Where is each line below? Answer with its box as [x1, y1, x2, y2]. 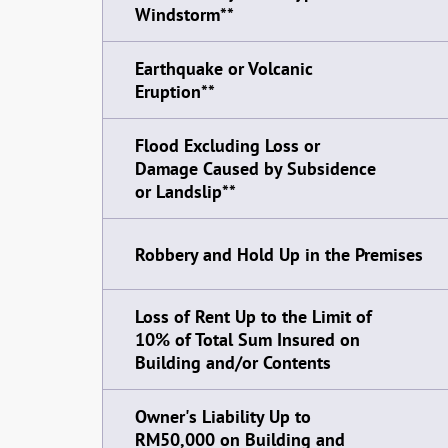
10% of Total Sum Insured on [135, 328, 360, 351]
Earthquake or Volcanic [135, 57, 313, 80]
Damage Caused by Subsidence [135, 157, 376, 180]
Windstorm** [135, 3, 234, 26]
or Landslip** [135, 180, 236, 203]
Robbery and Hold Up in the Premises [135, 242, 423, 266]
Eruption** [135, 80, 215, 103]
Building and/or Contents [135, 351, 331, 374]
